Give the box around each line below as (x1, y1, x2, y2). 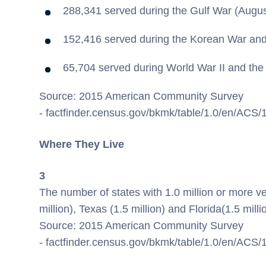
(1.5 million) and (107, 203, 189, 216)
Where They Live (39, 138, 124, 151)
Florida (189, 203, 221, 216)
